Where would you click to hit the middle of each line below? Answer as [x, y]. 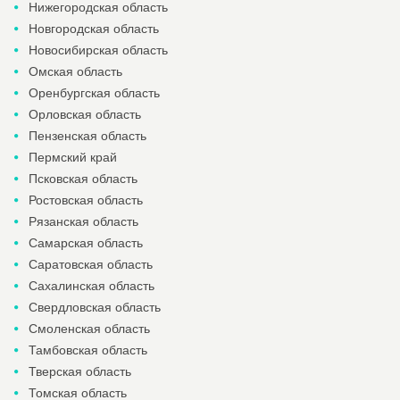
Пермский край [73, 157]
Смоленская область [89, 329]
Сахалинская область [92, 286]
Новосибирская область [98, 50]
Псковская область [83, 179]
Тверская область [80, 371]
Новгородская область [94, 29]
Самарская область [86, 243]
